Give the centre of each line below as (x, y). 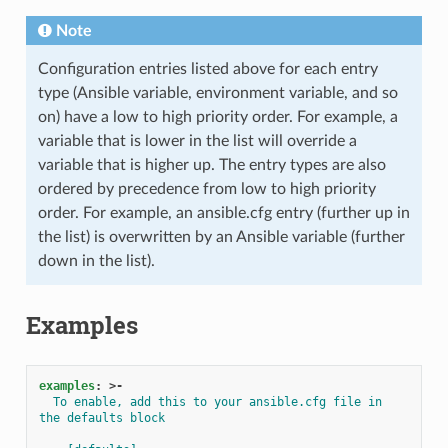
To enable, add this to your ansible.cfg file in (217, 401)
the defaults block (101, 417)
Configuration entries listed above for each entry (207, 68)
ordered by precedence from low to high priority (206, 188)
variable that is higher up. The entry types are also (211, 164)
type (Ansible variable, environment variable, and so (217, 92)
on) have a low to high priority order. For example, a (217, 116)
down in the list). (96, 260)
